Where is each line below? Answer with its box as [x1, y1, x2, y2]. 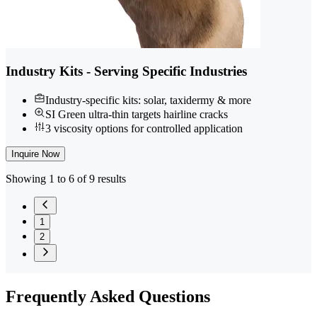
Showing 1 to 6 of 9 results [6, 173, 126, 185]
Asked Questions [86, 287, 210, 306]
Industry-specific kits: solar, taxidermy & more [45, 94, 251, 107]
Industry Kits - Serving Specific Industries [6, 64, 247, 79]
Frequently [6, 287, 86, 306]
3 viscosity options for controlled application [45, 122, 243, 135]
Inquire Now [11, 149, 59, 160]
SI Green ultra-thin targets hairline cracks [45, 108, 228, 121]
